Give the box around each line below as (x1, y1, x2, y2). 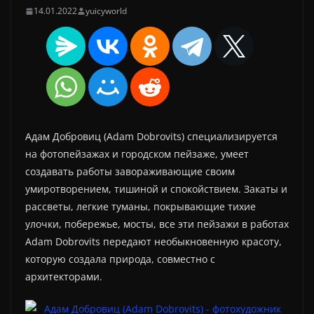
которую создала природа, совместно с (25, 252, 215, 266)
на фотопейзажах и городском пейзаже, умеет (25, 147, 249, 161)
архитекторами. (25, 270, 102, 283)
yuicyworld (86, 5, 127, 17)
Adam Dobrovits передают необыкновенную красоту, (25, 235, 282, 248)
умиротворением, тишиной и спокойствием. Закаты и (25, 182, 287, 196)
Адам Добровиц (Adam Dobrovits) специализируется (25, 130, 278, 143)
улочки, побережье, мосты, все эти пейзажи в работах (25, 217, 289, 231)
